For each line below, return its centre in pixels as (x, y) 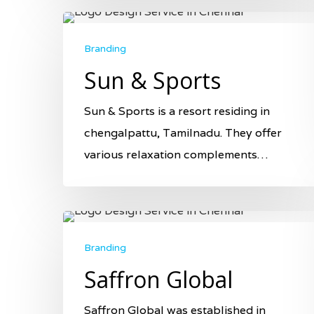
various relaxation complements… (176, 154)
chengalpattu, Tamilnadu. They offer (183, 132)
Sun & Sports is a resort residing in (177, 111)
